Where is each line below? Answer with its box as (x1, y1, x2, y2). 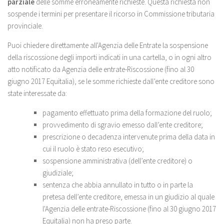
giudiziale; (42, 168, 73, 177)
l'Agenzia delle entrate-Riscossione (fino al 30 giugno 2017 (42, 204, 216, 213)
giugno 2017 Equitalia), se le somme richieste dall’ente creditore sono (7, 76, 214, 86)
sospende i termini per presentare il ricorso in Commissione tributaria (7, 9, 214, 18)
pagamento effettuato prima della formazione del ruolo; (42, 108, 212, 117)
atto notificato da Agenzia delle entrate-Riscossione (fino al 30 (7, 64, 194, 74)
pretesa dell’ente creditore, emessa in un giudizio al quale (42, 192, 214, 201)
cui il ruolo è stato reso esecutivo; (42, 144, 144, 153)
